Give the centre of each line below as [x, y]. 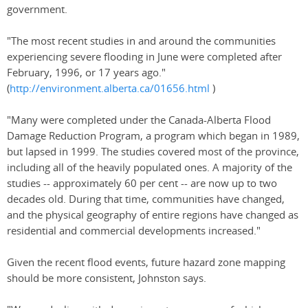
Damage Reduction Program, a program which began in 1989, [153, 136]
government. [37, 10]
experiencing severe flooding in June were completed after [144, 57]
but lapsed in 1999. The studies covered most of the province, [153, 152]
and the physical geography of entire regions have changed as [153, 215]
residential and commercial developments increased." [134, 231]
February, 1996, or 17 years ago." [86, 73]
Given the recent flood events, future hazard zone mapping [146, 263]
